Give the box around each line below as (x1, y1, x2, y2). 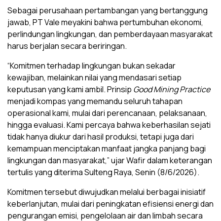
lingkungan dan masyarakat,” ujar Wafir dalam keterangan (7, 155, 212, 166)
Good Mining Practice (133, 84, 210, 95)
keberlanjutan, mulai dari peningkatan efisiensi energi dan (7, 198, 214, 210)
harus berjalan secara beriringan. (7, 40, 127, 52)
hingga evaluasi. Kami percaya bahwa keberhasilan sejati (7, 119, 211, 131)
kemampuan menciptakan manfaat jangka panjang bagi (7, 143, 206, 154)
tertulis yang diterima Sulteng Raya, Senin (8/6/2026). (7, 167, 199, 178)
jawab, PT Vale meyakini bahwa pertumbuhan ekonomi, (7, 17, 203, 28)
